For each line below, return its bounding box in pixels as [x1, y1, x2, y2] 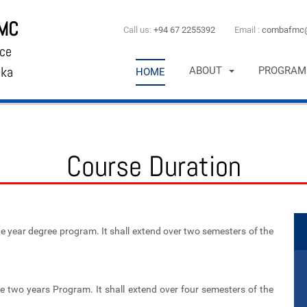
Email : [234, 24, 262, 35]
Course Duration [66, 148, 241, 184]
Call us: [123, 24, 153, 35]
